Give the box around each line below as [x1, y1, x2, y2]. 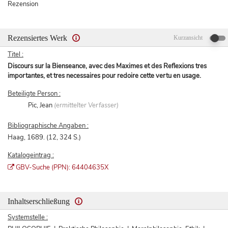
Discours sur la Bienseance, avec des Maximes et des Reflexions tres [8, 62, 207, 71]
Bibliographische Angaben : [8, 121, 89, 131]
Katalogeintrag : [8, 151, 54, 160]
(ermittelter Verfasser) [54, 101, 119, 110]
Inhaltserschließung [8, 197, 72, 206]
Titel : [8, 50, 23, 60]
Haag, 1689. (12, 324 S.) [8, 133, 81, 142]
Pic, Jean [28, 101, 54, 110]
